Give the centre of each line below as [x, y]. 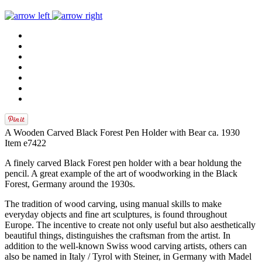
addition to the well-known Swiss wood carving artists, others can [126, 246]
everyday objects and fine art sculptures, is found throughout [116, 214]
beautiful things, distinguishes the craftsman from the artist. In [118, 235]
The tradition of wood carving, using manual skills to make [113, 204]
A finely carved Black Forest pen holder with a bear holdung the [123, 163]
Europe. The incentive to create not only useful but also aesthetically [130, 225]
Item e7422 [25, 143]
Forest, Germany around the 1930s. [70, 184]
